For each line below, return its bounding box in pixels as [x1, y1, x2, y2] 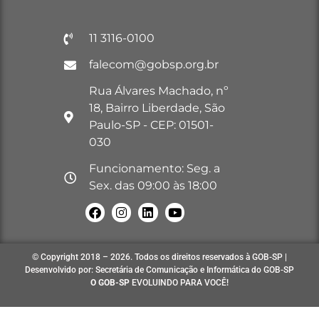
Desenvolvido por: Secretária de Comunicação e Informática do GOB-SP [25, 265, 294, 276]
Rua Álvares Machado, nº [89, 84, 229, 98]
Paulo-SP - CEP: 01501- [89, 118, 214, 132]
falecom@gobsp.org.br [89, 58, 219, 72]
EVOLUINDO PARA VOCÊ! [130, 278, 229, 288]
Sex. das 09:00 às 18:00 [89, 179, 218, 193]
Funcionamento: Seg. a [89, 162, 221, 176]
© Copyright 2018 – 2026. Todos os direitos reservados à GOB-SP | [32, 252, 287, 263]
